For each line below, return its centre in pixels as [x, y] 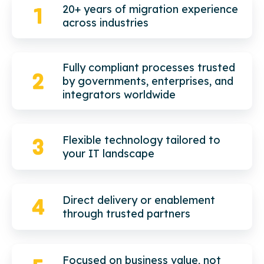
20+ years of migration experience [151, 9]
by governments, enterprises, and [148, 81]
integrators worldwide [119, 95]
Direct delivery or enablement [139, 200]
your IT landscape [109, 154]
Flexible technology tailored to [142, 140]
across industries [106, 22]
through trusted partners [127, 213]
